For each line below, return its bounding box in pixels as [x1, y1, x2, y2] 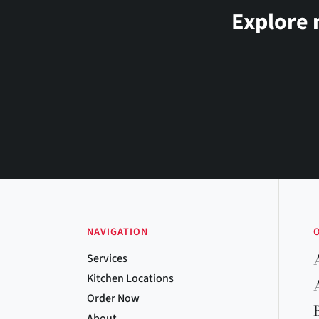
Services [87, 251, 127, 266]
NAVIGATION [87, 224, 148, 239]
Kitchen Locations [87, 271, 174, 286]
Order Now [87, 291, 140, 306]
